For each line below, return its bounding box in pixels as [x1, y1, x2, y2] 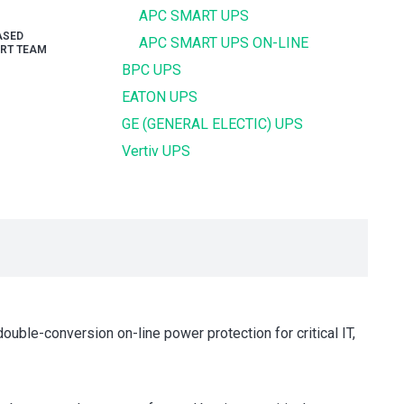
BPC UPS [122, 61, 182, 78]
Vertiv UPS [122, 142, 191, 160]
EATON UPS [122, 88, 198, 106]
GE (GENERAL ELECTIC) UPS [122, 115, 304, 133]
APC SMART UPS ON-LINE [139, 34, 309, 51]
